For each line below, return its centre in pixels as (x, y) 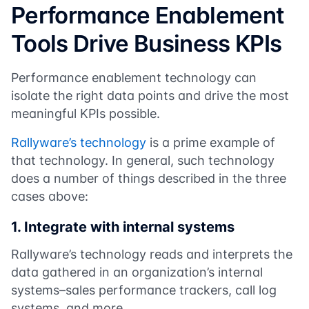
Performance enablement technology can (134, 78)
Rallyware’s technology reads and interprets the (152, 254)
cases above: (51, 196)
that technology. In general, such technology (143, 160)
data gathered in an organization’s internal (137, 272)
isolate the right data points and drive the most (150, 96)
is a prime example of (211, 142)
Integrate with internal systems (131, 227)
